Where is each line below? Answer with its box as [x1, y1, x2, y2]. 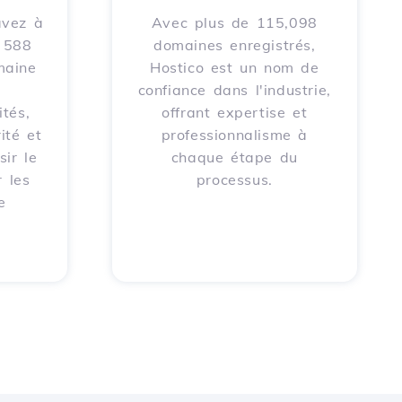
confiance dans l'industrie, [137, 81, 331, 99]
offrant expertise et [162, 103, 308, 121]
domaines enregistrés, [153, 36, 316, 54]
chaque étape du [170, 148, 298, 166]
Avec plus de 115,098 [151, 13, 318, 31]
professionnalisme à [161, 126, 308, 144]
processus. [196, 170, 273, 188]
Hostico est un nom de [149, 58, 319, 76]
